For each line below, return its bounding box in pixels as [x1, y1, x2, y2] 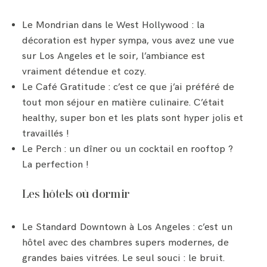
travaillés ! [22, 127, 70, 139]
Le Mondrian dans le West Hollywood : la [22, 18, 205, 31]
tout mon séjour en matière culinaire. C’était [22, 96, 225, 108]
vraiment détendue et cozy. [22, 65, 147, 77]
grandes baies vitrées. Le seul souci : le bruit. [22, 252, 225, 265]
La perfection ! [22, 158, 89, 170]
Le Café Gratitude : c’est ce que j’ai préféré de [22, 80, 235, 93]
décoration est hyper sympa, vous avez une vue [22, 34, 235, 46]
